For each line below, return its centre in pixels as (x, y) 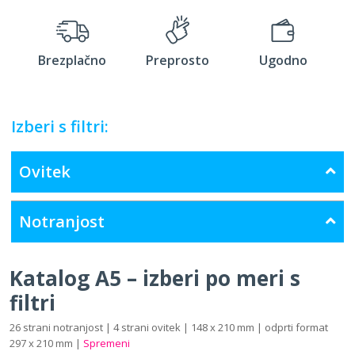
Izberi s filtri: (60, 126)
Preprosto (177, 60)
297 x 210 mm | (46, 343)
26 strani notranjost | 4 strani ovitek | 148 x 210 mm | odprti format (169, 327)
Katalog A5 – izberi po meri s (155, 278)
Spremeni (107, 343)
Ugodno (283, 60)
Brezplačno (72, 60)
